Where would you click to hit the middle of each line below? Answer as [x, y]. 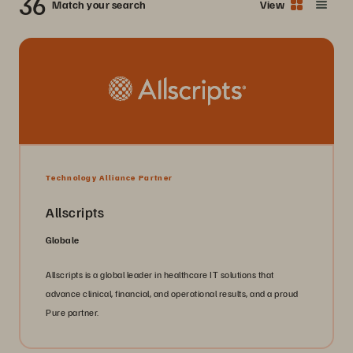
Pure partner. [72, 312]
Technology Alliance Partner [110, 177]
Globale [63, 240]
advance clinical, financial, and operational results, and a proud [172, 293]
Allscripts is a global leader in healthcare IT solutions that [160, 274]
